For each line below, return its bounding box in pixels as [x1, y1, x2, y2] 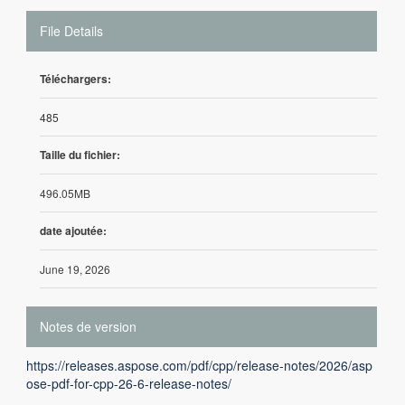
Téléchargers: [40, 71, 111, 87]
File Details [40, 22, 103, 40]
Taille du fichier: [40, 146, 120, 163]
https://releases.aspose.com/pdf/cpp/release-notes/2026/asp [26, 356, 372, 374]
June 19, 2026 [40, 261, 110, 277]
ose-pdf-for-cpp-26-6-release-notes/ [26, 374, 231, 392]
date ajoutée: [40, 222, 107, 239]
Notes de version [40, 317, 137, 335]
